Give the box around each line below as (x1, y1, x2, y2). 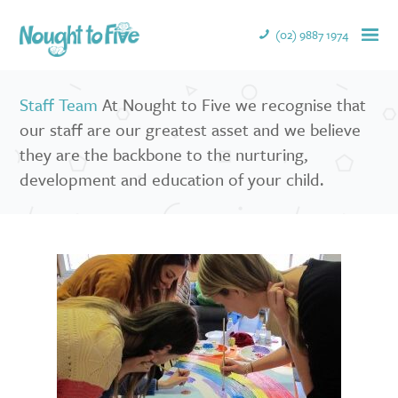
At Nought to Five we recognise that (98, 92, 367, 117)
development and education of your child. (20, 167, 324, 192)
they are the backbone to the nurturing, (20, 142, 308, 167)
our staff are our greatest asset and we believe (20, 117, 362, 142)
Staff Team (20, 92, 99, 117)
